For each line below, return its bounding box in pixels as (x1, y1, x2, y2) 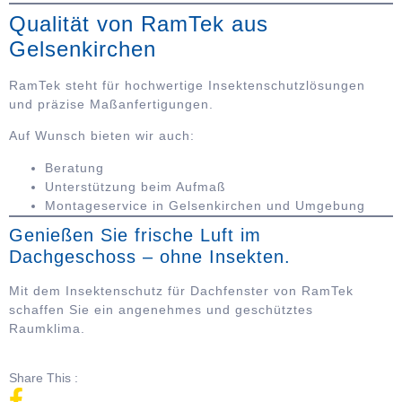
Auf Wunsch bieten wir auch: (9, 128, 195, 144)
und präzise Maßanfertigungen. (9, 97, 214, 112)
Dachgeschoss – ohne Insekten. (9, 246, 291, 267)
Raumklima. (9, 320, 85, 336)
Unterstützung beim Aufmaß (45, 179, 226, 194)
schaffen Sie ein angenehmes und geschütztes (9, 301, 313, 317)
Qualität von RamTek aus (9, 12, 268, 37)
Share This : (9, 371, 78, 386)
